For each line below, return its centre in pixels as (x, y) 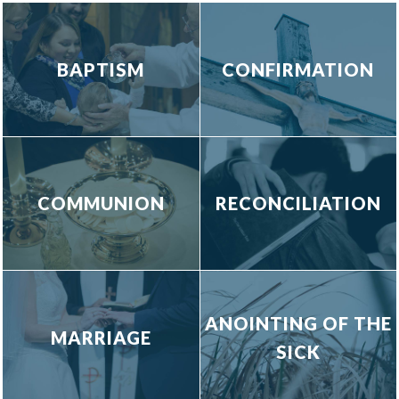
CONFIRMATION (298, 69)
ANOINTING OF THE (298, 323)
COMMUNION (101, 204)
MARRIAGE (101, 337)
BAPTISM (101, 69)
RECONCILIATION (298, 204)
